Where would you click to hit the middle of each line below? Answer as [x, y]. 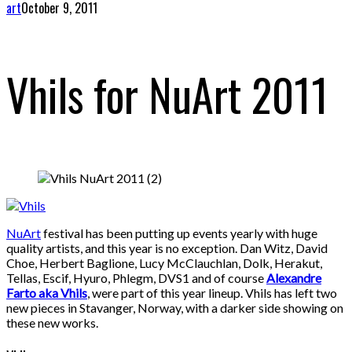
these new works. [52, 323]
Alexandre [294, 278]
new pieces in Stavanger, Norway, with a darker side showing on [175, 308]
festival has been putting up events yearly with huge [179, 233]
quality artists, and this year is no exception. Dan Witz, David [167, 248]
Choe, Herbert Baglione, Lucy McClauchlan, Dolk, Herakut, [164, 263]
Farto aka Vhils [47, 293]
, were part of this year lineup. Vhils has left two [212, 293]
